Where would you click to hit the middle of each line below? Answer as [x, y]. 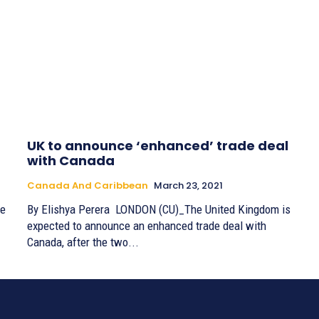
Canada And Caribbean [88, 185]
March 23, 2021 [188, 185]
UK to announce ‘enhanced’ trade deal [158, 145]
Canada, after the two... [83, 242]
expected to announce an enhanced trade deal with [147, 225]
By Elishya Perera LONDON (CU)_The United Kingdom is [71, 209]
